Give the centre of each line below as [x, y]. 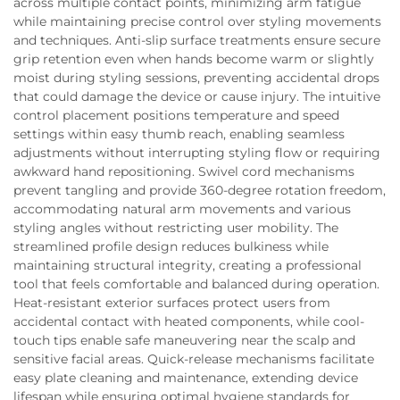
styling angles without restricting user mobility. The [176, 228]
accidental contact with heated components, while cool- [189, 321]
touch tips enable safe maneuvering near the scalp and [184, 340]
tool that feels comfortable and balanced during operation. [196, 284]
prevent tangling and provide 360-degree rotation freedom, [200, 190]
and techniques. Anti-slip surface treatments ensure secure [197, 40]
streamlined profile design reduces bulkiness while [171, 246]
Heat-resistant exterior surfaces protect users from [172, 303]
